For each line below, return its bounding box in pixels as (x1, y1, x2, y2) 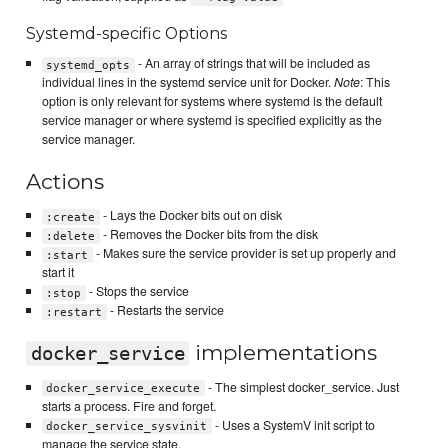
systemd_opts (46, 58, 131, 72)
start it (41, 263, 74, 282)
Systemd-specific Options (26, 24, 228, 44)
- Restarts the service (106, 301, 224, 320)
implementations (189, 339, 378, 365)
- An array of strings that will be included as (134, 54, 370, 73)
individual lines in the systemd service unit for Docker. (41, 73, 334, 92)
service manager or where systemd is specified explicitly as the (41, 111, 382, 130)
